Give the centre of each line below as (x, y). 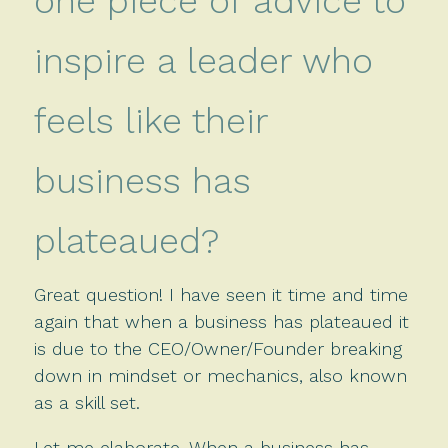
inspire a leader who (203, 60)
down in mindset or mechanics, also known (220, 375)
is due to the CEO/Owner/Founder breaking (217, 348)
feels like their (150, 120)
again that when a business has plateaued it (221, 321)
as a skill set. (86, 402)
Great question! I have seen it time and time (220, 294)
